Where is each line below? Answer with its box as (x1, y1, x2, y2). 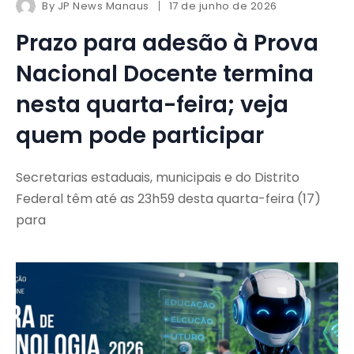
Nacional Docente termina (16, 58, 314, 90)
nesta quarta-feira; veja (16, 89, 288, 121)
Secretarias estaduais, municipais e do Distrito (16, 168, 299, 187)
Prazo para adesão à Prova (16, 28, 318, 59)
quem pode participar (16, 120, 264, 152)
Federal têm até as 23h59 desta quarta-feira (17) (16, 190, 321, 209)
